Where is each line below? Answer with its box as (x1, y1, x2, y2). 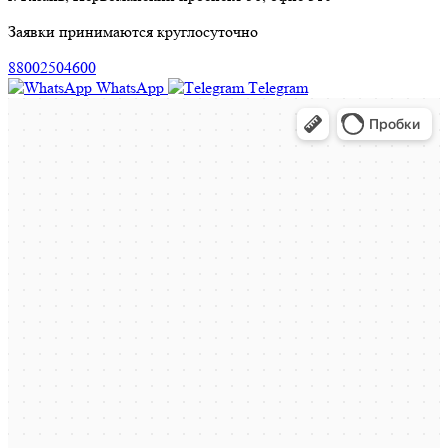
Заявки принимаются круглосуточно (8, 22, 258, 42)
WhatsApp (96, 78, 164, 98)
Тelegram (248, 78, 308, 98)
